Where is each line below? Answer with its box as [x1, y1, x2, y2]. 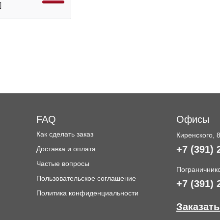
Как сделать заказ [36, 130, 93, 138]
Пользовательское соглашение [36, 174, 136, 182]
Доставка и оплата [36, 145, 96, 153]
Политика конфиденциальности [36, 189, 138, 197]
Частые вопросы [36, 160, 89, 167]
